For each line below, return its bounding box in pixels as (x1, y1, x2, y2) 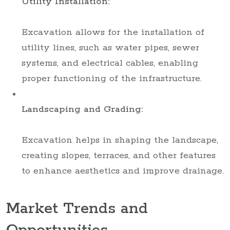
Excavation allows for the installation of (22, 26, 204, 38)
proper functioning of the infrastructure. (22, 72, 202, 84)
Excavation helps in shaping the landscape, (22, 134, 218, 146)
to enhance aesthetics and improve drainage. (22, 165, 224, 177)
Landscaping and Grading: (22, 103, 143, 115)
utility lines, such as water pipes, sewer (22, 42, 199, 53)
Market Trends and (6, 199, 148, 219)
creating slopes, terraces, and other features (22, 149, 216, 161)
